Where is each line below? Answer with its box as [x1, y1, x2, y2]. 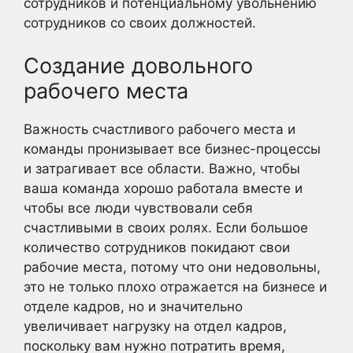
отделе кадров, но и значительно [24, 298, 243, 314]
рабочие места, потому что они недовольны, [24, 258, 321, 275]
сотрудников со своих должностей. [24, 15, 256, 31]
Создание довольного [24, 52, 253, 79]
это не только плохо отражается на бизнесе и [24, 278, 327, 295]
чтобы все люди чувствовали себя [24, 199, 253, 216]
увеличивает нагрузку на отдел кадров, [24, 318, 287, 334]
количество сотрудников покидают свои [24, 239, 290, 255]
